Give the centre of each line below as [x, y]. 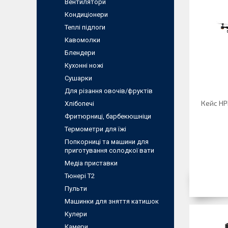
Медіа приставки [91, 163]
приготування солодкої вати [109, 150]
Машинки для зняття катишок [112, 201]
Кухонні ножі [84, 65]
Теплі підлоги [85, 27]
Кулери [76, 214]
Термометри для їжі [95, 129]
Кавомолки [82, 40]
